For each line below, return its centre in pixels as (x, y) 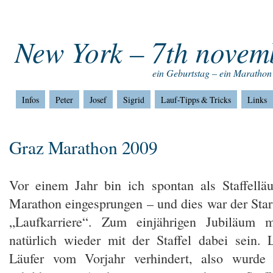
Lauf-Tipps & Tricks (196, 100)
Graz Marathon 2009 (84, 147)
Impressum (63, 18)
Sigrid (133, 100)
